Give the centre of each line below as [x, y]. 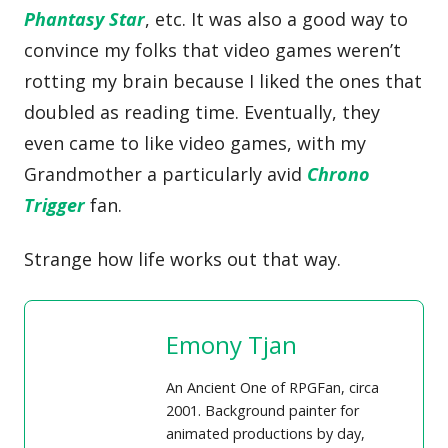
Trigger [55, 205]
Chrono [339, 174]
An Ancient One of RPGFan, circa [273, 387]
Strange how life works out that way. [183, 258]
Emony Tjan [232, 344]
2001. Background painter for [263, 410]
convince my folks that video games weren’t [213, 50]
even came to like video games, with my [195, 143]
